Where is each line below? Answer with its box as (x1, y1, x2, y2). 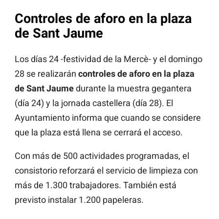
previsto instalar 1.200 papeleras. (15, 194, 144, 205)
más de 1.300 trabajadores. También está (15, 179, 176, 190)
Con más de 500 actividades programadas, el (15, 150, 189, 161)
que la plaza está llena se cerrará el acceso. (15, 127, 183, 137)
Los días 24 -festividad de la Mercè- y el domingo (15, 53, 202, 64)
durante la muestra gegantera (74, 83, 192, 93)
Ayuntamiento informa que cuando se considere (15, 112, 201, 123)
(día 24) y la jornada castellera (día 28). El (15, 97, 173, 108)
